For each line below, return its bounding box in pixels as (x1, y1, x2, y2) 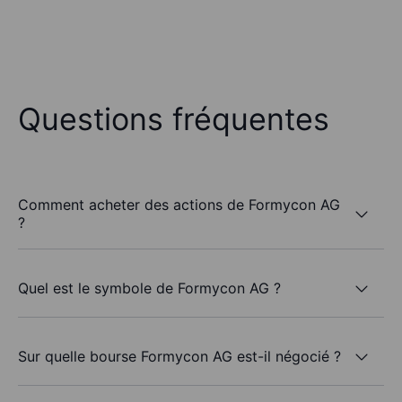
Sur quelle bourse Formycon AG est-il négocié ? (18, 346, 341, 365)
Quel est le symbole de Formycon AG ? (18, 278, 281, 297)
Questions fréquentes (18, 100, 329, 138)
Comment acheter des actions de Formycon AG (18, 196, 340, 214)
